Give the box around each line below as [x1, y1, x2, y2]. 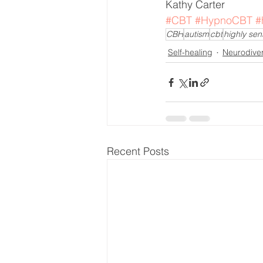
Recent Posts [107, 144, 169, 158]
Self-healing [168, 47, 213, 58]
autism [184, 29, 209, 39]
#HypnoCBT [195, 14, 252, 27]
